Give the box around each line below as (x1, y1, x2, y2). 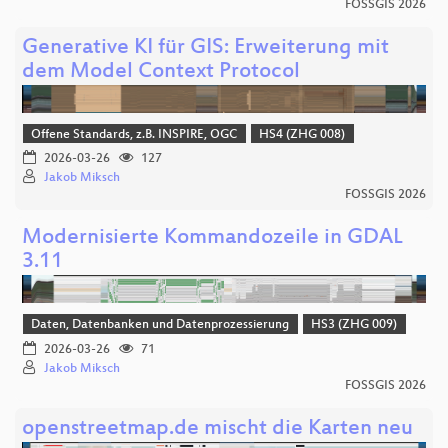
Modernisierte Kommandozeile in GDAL (22, 226, 403, 252)
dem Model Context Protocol (22, 59, 300, 85)
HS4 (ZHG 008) (259, 127, 346, 142)
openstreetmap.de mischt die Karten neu (22, 416, 413, 442)
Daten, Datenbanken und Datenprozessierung (31, 318, 290, 333)
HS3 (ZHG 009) (311, 318, 398, 333)
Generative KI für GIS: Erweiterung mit (22, 35, 389, 61)
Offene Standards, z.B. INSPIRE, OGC (31, 127, 238, 142)
